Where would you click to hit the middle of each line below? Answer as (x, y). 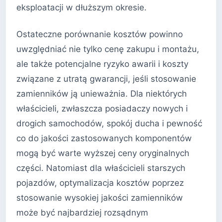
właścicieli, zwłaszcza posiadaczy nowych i (102, 108)
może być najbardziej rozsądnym (82, 212)
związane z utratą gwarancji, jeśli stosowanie (106, 79)
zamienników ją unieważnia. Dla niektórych (102, 93)
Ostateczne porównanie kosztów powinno (100, 34)
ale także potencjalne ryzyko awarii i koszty (102, 64)
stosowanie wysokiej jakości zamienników (100, 197)
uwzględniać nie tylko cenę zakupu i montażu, (108, 49)
